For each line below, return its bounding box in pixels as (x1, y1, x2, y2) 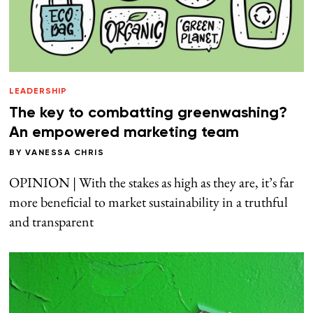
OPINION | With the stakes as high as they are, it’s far (9, 173, 295, 191)
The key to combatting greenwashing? (9, 105, 288, 121)
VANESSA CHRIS (24, 148, 105, 157)
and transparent (9, 212, 94, 231)
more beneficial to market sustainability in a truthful (9, 192, 289, 211)
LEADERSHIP (9, 87, 68, 96)
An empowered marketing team (9, 124, 240, 140)
